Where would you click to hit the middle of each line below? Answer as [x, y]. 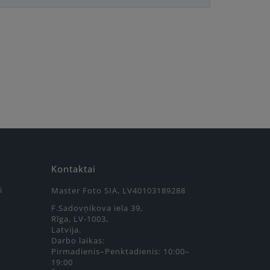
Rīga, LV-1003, [80, 219]
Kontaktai [74, 169]
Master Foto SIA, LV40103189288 [118, 191]
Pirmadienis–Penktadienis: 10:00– [121, 252]
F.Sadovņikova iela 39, [97, 208]
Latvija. [66, 230]
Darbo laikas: [78, 241]
